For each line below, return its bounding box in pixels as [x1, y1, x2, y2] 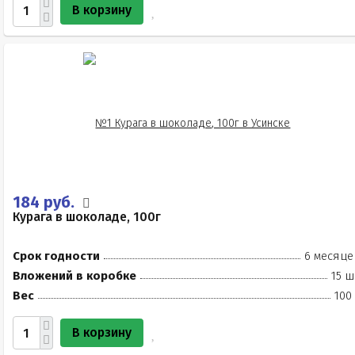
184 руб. [13, 193, 78, 212]
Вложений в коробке [13, 269, 136, 283]
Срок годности [13, 249, 100, 263]
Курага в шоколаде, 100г [13, 209, 161, 224]
